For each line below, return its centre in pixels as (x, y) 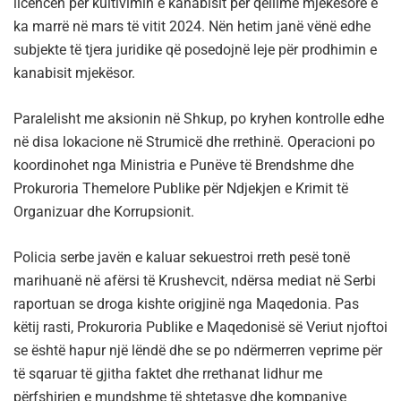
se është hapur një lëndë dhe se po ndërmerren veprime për (198, 351)
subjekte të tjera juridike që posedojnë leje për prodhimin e (195, 50)
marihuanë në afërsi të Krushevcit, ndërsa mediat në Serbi (195, 281)
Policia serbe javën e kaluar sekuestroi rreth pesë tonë (182, 258)
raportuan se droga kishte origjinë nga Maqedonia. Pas (186, 304)
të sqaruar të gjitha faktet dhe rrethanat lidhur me (168, 374)
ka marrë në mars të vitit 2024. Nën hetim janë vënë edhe (192, 27)
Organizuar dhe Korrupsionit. (104, 212)
